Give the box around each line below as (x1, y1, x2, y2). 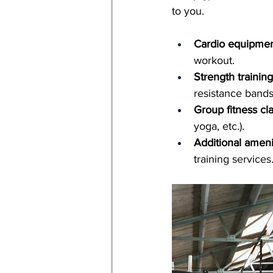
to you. (172, 5, 204, 18)
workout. (194, 54, 235, 67)
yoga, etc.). (194, 120, 244, 133)
